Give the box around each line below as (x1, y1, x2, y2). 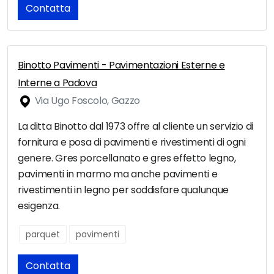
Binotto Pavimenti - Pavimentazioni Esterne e (18, 58, 225, 73)
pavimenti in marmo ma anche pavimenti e (18, 167, 218, 182)
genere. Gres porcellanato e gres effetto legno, (18, 151, 236, 166)
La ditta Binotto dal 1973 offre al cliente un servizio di (18, 119, 254, 134)
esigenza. (18, 199, 60, 213)
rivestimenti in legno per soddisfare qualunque (18, 183, 229, 198)
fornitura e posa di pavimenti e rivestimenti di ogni (18, 135, 246, 150)
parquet (26, 228, 60, 241)
